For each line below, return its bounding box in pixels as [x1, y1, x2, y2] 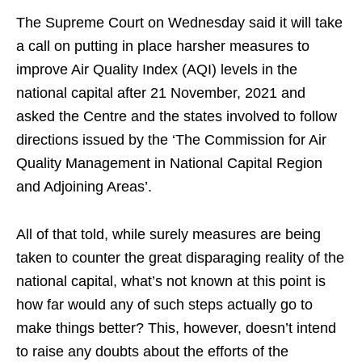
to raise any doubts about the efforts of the [16, 343, 288, 360]
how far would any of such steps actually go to [16, 297, 313, 314]
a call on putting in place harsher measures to [16, 38, 309, 55]
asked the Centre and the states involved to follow [16, 108, 337, 125]
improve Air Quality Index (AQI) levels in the [16, 61, 297, 78]
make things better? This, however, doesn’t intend [16, 320, 336, 337]
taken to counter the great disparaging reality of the [16, 250, 344, 267]
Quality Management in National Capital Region [16, 155, 322, 172]
